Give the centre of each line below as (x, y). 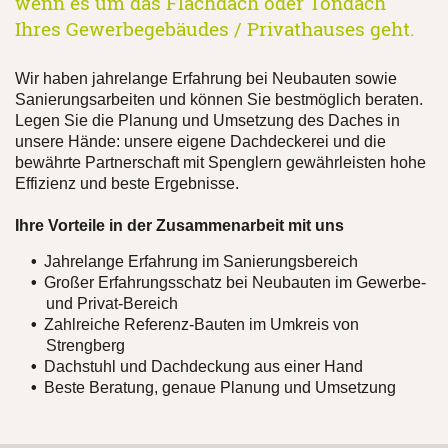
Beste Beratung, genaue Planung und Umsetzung (219, 388)
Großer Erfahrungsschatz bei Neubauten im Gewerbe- (234, 283)
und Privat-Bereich (112, 304)
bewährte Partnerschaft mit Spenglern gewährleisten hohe (220, 162)
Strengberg (86, 346)
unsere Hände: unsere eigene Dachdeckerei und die (200, 141)
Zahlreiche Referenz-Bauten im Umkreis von (201, 325)
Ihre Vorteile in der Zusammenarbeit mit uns (179, 225)
